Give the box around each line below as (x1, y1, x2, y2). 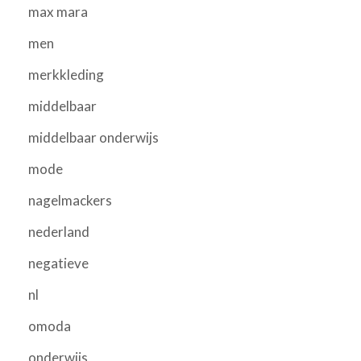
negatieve (28, 254, 89, 272)
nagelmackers (28, 191, 112, 209)
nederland (28, 222, 89, 240)
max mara (28, 2, 88, 20)
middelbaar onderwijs (28, 128, 159, 146)
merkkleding (28, 65, 104, 83)
